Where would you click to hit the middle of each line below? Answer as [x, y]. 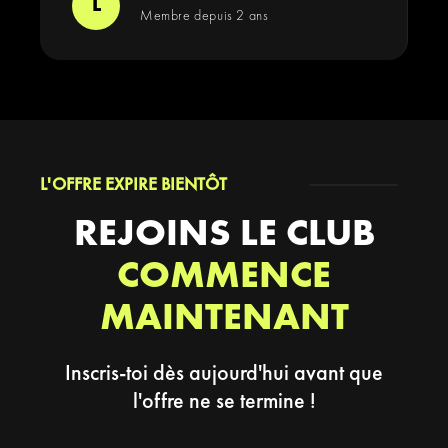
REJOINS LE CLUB [224, 234]
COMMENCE [224, 276]
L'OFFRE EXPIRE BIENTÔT [133, 184]
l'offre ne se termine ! [224, 401]
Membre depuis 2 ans [204, 16]
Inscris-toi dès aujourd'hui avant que [224, 373]
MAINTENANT [224, 318]
